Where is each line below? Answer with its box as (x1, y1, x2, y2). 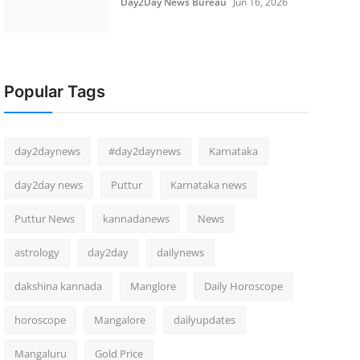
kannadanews (102, 211, 170, 226)
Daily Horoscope (203, 279, 283, 293)
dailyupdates (173, 313, 235, 327)
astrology (14, 245, 59, 260)
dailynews (156, 245, 204, 260)
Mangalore (93, 313, 145, 327)
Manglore (129, 279, 176, 293)
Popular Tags (3, 82, 105, 101)
